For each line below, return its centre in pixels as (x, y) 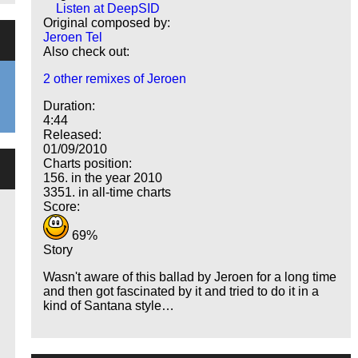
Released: (73, 135)
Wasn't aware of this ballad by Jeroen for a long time (190, 277)
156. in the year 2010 (103, 178)
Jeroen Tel (73, 38)
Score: (62, 207)
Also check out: (87, 52)
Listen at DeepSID (108, 9)
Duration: (70, 106)
